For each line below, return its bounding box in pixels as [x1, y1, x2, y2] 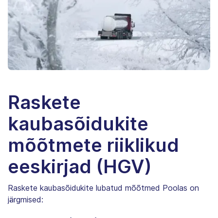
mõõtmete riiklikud [8, 133, 179, 156]
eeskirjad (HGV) [8, 155, 152, 178]
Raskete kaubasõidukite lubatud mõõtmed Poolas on [8, 182, 199, 193]
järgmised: [8, 194, 43, 204]
